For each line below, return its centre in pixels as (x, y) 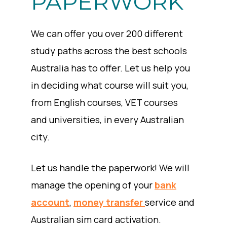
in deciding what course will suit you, (110, 85)
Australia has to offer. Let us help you (111, 68)
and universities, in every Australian (108, 119)
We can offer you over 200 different (107, 33)
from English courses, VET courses (105, 102)
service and (170, 202)
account (50, 202)
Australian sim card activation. (96, 219)
